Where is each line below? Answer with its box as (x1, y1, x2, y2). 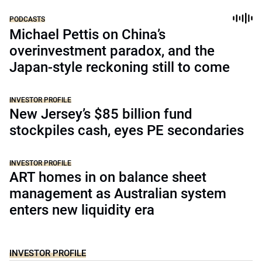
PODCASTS (9, 15, 45, 23)
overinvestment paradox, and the (9, 43, 215, 59)
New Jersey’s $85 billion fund (9, 106, 192, 122)
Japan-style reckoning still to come (9, 59, 230, 75)
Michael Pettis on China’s (9, 26, 166, 43)
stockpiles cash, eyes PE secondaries (9, 122, 244, 139)
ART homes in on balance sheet (9, 169, 206, 185)
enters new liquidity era (9, 202, 154, 218)
